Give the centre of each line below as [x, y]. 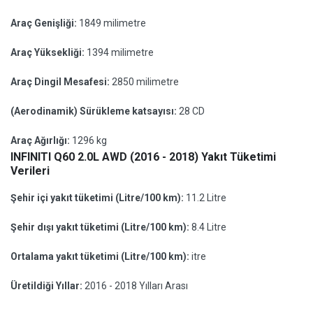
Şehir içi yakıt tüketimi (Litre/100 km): [98, 198]
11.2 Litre [206, 198]
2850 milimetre [145, 82]
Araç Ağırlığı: [41, 140]
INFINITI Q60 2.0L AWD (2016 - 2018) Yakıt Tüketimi [143, 157]
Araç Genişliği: [45, 23]
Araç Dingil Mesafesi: [61, 82]
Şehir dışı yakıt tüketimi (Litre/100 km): [101, 227]
